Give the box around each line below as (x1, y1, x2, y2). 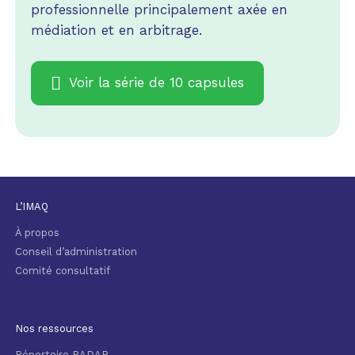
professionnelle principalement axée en (30, 2, 288, 18)
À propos (14, 226, 59, 239)
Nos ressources (14, 322, 94, 334)
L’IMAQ (14, 200, 48, 212)
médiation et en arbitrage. (30, 22, 202, 39)
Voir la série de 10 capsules (68, 74, 244, 91)
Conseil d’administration (14, 245, 137, 258)
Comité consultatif (14, 264, 110, 277)
